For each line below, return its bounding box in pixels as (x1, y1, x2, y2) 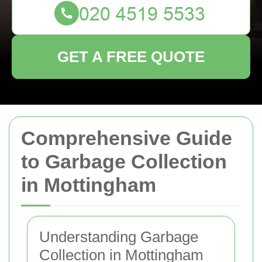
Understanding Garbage (39, 228, 198, 246)
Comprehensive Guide (21, 127, 232, 149)
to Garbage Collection (21, 150, 227, 173)
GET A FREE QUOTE (57, 48, 205, 65)
